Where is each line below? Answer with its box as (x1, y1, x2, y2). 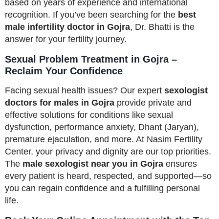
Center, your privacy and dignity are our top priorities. (5, 146, 211, 156)
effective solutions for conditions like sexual (5, 109, 173, 120)
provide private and (114, 97, 192, 108)
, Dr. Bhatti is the (130, 22, 195, 32)
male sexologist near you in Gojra (22, 158, 163, 169)
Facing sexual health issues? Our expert (5, 85, 164, 95)
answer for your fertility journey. (5, 34, 127, 44)
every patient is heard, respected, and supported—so (5, 171, 212, 181)
